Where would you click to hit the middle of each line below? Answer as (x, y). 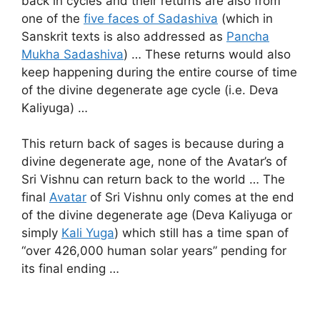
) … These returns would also (207, 54)
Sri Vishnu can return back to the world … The (153, 180)
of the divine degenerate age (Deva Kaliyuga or (157, 215)
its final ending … (70, 269)
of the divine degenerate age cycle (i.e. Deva (150, 90)
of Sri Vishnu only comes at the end (190, 197)
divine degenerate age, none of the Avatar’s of (154, 162)
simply (41, 233)
